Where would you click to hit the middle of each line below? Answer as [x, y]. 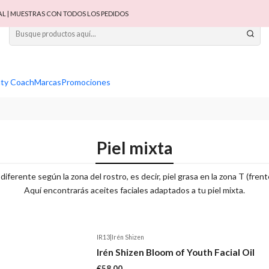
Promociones [86, 82]
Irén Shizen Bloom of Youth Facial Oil [176, 252]
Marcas [47, 82]
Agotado [113, 245]
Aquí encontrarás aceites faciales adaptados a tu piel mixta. [134, 190]
